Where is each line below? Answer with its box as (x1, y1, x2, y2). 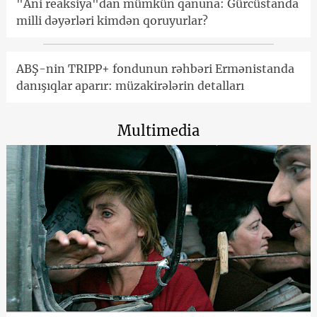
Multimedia (117, 122, 200, 140)
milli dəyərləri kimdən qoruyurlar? (16, 13, 208, 28)
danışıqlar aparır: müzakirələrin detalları (16, 79, 244, 93)
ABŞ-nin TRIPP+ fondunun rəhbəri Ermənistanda (16, 62, 294, 76)
